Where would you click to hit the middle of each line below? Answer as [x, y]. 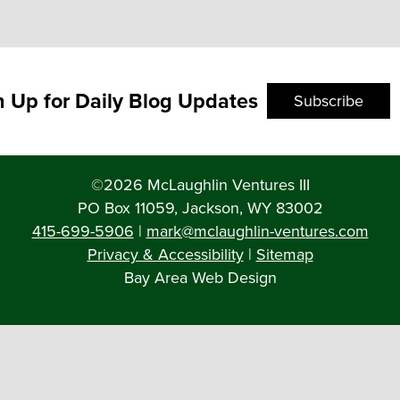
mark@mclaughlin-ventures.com [257, 231]
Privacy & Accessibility [165, 254]
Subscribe [329, 101]
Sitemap [284, 254]
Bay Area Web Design [200, 278]
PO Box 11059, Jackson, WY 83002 [200, 208]
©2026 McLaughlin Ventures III [200, 185]
